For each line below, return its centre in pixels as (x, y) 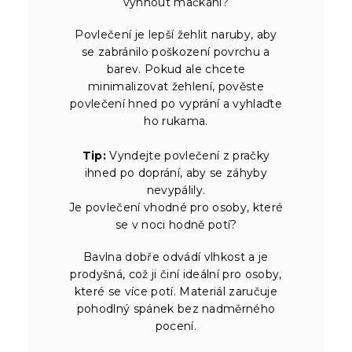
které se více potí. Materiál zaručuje (176, 291)
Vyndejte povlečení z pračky (188, 155)
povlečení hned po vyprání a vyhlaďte (176, 103)
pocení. (176, 326)
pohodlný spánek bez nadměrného (176, 308)
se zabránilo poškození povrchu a (176, 51)
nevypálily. (176, 190)
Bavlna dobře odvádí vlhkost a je (176, 257)
